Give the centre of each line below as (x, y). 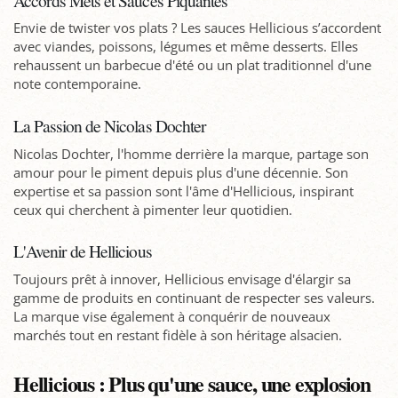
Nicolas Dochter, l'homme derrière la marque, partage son (191, 153)
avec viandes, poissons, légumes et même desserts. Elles (186, 47)
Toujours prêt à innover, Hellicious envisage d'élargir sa (182, 279)
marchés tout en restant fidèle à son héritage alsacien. (178, 334)
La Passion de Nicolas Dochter (110, 125)
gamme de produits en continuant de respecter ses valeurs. (194, 297)
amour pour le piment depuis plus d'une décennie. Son (181, 172)
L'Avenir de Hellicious (83, 250)
